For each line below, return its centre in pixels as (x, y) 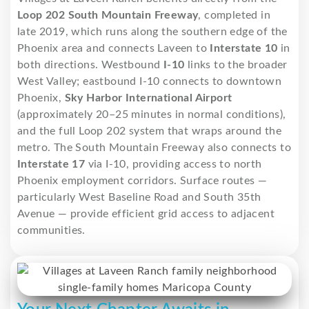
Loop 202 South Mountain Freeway (108, 16)
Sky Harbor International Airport (148, 98)
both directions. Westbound (90, 65)
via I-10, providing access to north (173, 165)
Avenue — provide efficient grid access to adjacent (146, 214)
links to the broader (236, 65)
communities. (51, 231)
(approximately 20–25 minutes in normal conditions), (152, 115)
